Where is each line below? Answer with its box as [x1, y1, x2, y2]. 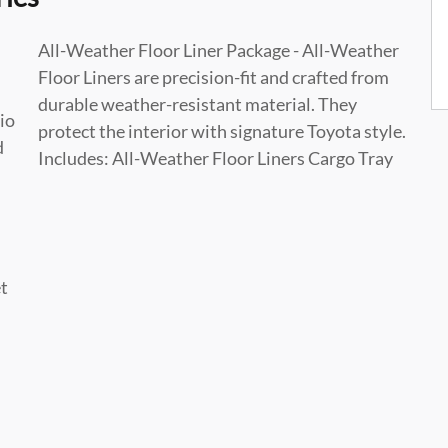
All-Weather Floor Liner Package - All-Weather [38, 39, 399, 61]
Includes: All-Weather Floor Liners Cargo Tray [38, 147, 393, 169]
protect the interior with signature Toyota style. [38, 120, 406, 142]
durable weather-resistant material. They [38, 93, 357, 115]
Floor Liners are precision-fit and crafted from [38, 66, 389, 88]
